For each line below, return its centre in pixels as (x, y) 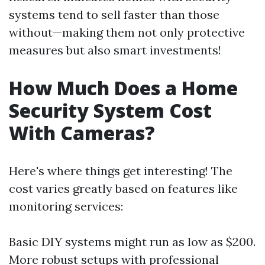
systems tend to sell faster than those (114, 14)
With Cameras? (82, 133)
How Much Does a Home (123, 88)
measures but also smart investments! (115, 50)
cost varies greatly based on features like (123, 188)
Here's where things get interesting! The (121, 171)
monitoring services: (66, 206)
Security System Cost (110, 110)
